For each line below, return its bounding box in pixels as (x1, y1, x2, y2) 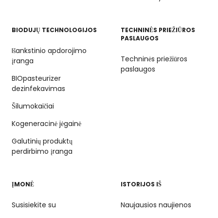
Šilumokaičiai (12, 101, 54, 111)
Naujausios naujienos (121, 200, 191, 210)
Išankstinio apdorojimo (12, 45, 87, 55)
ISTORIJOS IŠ (121, 180, 162, 188)
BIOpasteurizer (12, 73, 61, 83)
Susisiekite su (12, 200, 56, 210)
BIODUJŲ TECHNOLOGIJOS (12, 25, 97, 34)
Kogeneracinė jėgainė (12, 118, 81, 128)
